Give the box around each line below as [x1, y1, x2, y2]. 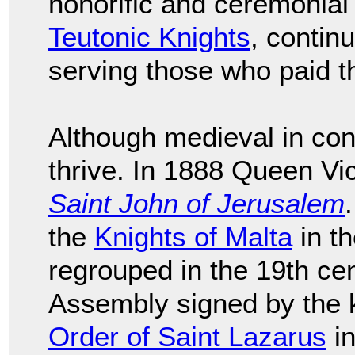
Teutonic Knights [48, 21, 250, 53]
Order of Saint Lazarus [48, 321, 326, 353]
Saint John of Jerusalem [48, 188, 345, 219]
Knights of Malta [94, 221, 292, 253]
